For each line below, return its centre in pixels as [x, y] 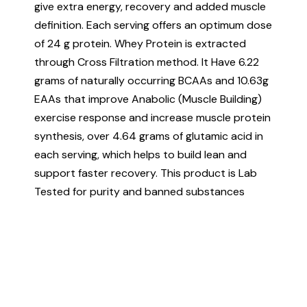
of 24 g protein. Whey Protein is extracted [140, 43]
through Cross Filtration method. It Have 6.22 [147, 62]
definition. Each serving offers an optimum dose [153, 25]
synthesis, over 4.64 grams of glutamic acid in [149, 136]
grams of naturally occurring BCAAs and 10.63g [151, 80]
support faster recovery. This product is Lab [146, 173]
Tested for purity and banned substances [139, 191]
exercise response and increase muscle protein [152, 117]
